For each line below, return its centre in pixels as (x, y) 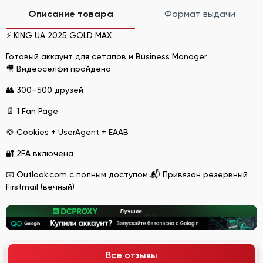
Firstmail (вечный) (40, 186)
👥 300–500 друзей (45, 90)
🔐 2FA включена (40, 153)
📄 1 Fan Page (32, 111)
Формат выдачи (200, 14)
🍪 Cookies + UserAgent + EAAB (67, 132)
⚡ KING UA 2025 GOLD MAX (59, 35)
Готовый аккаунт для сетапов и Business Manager (106, 56)
